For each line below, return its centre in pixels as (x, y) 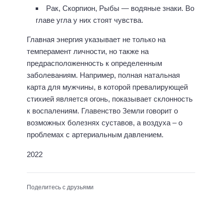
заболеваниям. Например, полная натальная (103, 75)
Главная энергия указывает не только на (96, 39)
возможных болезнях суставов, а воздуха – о (105, 122)
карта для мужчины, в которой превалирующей (107, 87)
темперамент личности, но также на (88, 51)
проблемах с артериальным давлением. (95, 134)
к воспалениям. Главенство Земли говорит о (102, 111)
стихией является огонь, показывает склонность (110, 99)
